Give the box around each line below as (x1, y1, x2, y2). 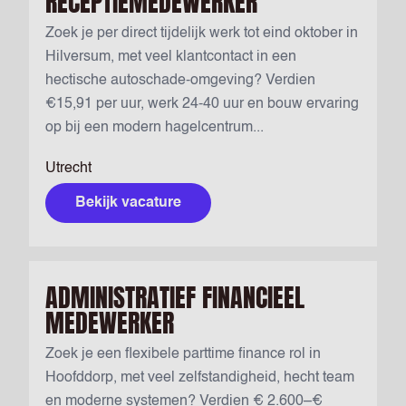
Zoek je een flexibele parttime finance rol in (45, 347, 321, 362)
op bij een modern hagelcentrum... (45, 121, 264, 135)
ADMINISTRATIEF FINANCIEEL (45, 278, 304, 316)
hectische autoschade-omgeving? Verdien (45, 73, 315, 88)
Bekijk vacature (75, 196, 181, 210)
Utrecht (45, 161, 92, 176)
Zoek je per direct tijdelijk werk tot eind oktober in (45, 26, 358, 41)
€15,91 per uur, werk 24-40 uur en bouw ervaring (45, 97, 359, 111)
